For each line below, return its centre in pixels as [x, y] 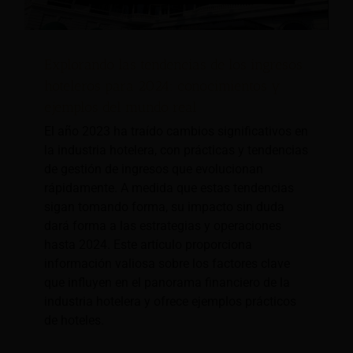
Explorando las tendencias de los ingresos [173, 65]
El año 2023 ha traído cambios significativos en [176, 132]
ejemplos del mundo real [121, 108]
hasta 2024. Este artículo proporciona [148, 245]
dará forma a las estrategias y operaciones [163, 226]
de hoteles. [74, 321]
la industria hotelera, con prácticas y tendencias [176, 150]
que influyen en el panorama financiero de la [167, 283]
